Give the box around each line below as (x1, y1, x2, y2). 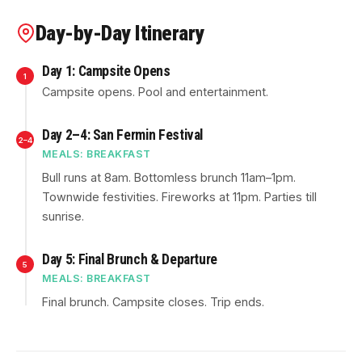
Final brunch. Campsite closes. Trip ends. (42, 295, 264, 309)
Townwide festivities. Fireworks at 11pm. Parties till (42, 190, 317, 204)
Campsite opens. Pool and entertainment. (42, 85, 268, 99)
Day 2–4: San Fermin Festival (42, 127, 204, 143)
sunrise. (42, 209, 84, 223)
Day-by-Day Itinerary (36, 21, 204, 45)
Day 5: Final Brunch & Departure (42, 251, 218, 267)
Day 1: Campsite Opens (42, 63, 170, 79)
